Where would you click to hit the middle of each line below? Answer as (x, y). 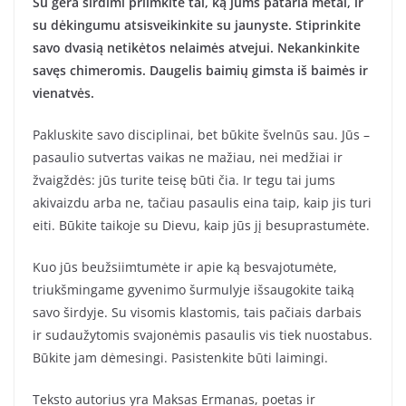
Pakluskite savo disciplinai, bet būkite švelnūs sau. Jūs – (201, 135)
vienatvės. (63, 93)
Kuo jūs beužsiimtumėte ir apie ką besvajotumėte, (185, 267)
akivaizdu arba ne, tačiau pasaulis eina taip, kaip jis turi (202, 203)
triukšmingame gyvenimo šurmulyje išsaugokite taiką (193, 290)
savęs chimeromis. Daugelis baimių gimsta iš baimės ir (200, 71)
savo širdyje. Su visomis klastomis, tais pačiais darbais (197, 313)
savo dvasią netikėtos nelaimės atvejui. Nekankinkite (196, 48)
